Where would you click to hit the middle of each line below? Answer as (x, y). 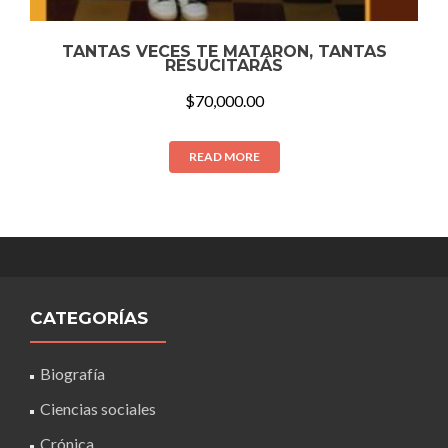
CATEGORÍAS (89, 317)
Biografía (72, 373)
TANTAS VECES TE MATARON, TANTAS (224, 51)
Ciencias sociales (98, 408)
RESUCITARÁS (224, 65)
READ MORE (224, 156)
